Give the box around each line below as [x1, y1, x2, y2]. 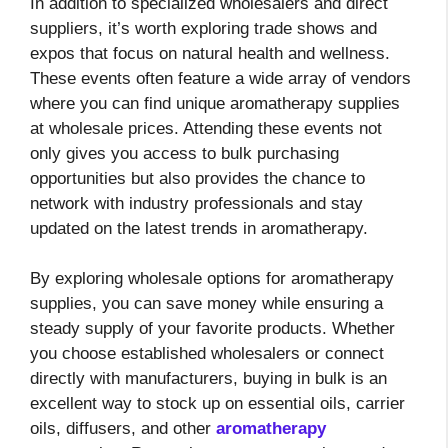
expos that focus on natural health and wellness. [30, 43, 390, 63]
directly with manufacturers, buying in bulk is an [30, 369, 387, 389]
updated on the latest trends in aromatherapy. [30, 218, 368, 238]
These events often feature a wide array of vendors [30, 68, 411, 88]
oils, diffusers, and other [30, 419, 216, 439]
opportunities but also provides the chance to [30, 168, 365, 188]
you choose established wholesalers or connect [30, 344, 384, 364]
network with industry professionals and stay [30, 193, 363, 213]
